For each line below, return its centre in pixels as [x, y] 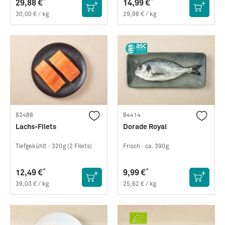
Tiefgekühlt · [33, 147]
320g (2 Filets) [72, 147]
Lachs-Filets [36, 127]
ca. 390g [157, 147]
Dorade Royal [145, 127]
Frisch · [133, 147]
